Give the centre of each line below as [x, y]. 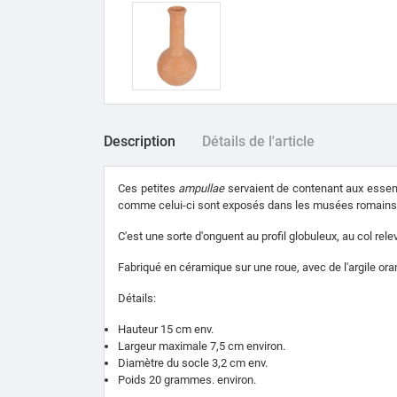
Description [140, 141]
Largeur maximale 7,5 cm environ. [202, 346]
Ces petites [148, 188]
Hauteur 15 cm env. [166, 329]
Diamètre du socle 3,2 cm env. [193, 362]
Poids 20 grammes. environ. [187, 379]
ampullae [202, 188]
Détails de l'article [258, 141]
